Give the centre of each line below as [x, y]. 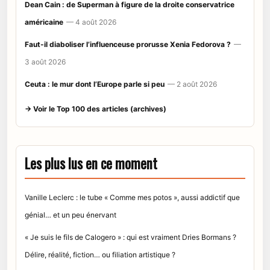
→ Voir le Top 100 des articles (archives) [96, 108]
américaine [44, 22]
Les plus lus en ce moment [91, 163]
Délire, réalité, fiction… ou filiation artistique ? [100, 254]
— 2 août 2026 [192, 84]
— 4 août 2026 [91, 22]
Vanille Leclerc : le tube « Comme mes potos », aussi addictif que [132, 197]
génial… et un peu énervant [71, 215]
